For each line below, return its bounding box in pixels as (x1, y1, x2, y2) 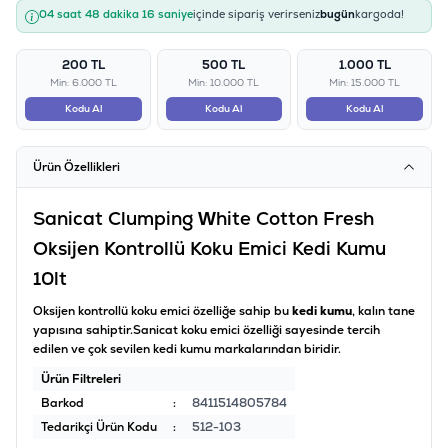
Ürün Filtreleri (41, 371, 121, 388)
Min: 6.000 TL (49, 76, 117, 90)
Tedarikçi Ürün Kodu (41, 419, 157, 436)
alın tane (364, 303, 415, 320)
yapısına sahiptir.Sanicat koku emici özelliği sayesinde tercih (33, 322, 380, 339)
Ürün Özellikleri (33, 159, 120, 176)
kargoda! (355, 7, 404, 22)
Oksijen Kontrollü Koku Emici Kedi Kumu (33, 236, 386, 262)
